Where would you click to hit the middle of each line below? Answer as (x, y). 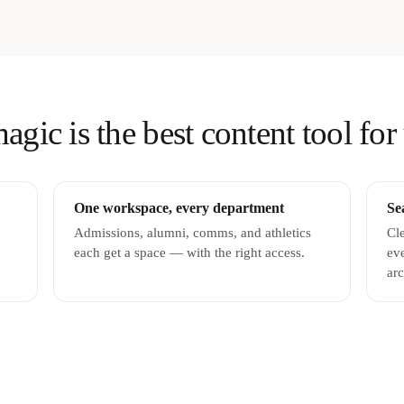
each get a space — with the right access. (189, 252)
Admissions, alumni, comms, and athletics (192, 232)
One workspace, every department (179, 208)
